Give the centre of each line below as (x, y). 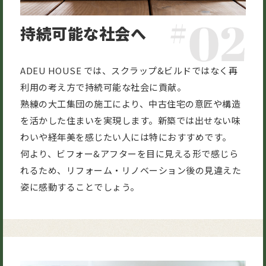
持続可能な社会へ (83, 33)
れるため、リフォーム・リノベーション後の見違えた (131, 170)
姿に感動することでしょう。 (80, 186)
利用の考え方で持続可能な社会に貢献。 (103, 87)
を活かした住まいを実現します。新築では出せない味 (130, 120)
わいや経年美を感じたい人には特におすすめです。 (126, 137)
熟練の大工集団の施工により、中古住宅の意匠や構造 (130, 103)
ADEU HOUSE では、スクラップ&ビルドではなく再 (129, 70)
